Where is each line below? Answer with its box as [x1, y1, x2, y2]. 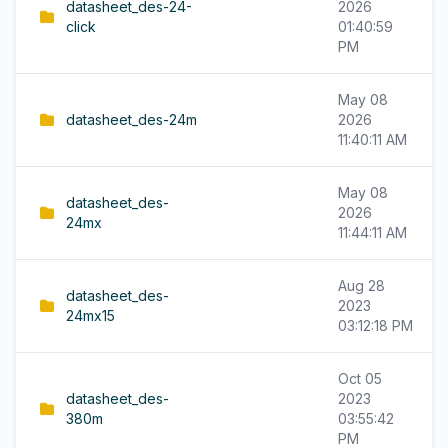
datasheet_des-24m [66, 111, 197, 128]
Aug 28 [338, 277, 385, 294]
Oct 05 [338, 370, 382, 387]
